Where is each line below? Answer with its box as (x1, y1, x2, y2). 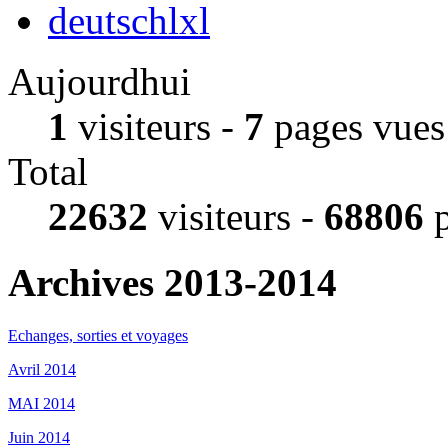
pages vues (264, 105, 445, 149)
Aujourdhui (8, 60, 191, 104)
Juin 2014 (8, 428, 70, 446)
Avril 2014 (8, 360, 76, 378)
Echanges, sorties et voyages (8, 326, 188, 344)
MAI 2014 (8, 394, 75, 412)
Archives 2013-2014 (8, 261, 337, 305)
